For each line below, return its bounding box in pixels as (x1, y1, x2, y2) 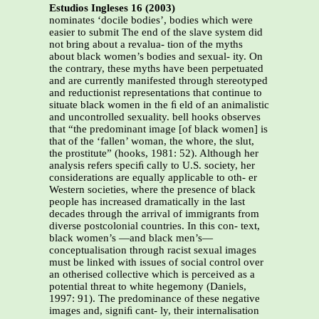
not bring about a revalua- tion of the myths (49, 38, 243, 51)
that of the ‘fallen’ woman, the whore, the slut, (49, 135, 254, 147)
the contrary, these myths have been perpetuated (49, 63, 263, 75)
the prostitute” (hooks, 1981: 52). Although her (49, 147, 258, 159)
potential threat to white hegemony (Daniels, (49, 281, 246, 293)
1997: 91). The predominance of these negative (49, 293, 260, 305)
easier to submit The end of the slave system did (49, 26, 263, 38)
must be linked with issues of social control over (49, 256, 263, 268)
